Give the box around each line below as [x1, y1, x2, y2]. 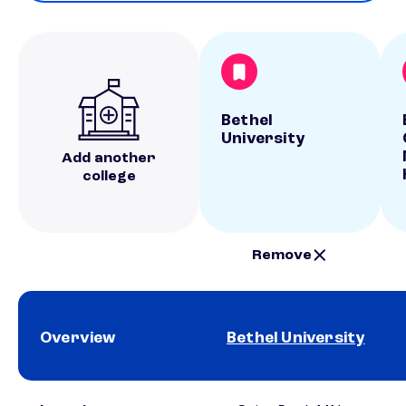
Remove [252, 247, 313, 263]
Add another [62, 151, 156, 167]
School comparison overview [18, 383, 142, 393]
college [82, 169, 136, 185]
